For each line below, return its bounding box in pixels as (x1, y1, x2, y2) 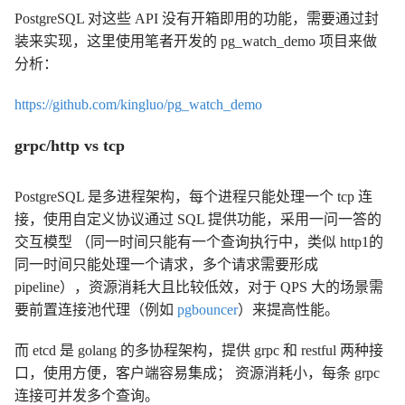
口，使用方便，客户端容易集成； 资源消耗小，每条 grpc (14, 364, 380, 381)
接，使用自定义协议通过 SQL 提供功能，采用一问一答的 (14, 211, 381, 227)
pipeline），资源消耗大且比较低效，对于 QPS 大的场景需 (14, 278, 383, 295)
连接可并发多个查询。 (14, 387, 159, 403)
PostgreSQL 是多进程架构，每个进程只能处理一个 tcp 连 (14, 188, 372, 204)
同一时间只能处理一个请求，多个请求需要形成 (14, 256, 318, 272)
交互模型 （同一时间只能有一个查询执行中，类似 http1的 (14, 233, 383, 250)
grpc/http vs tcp (14, 136, 125, 155)
